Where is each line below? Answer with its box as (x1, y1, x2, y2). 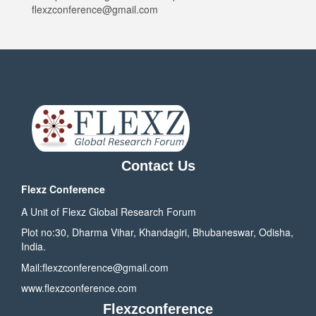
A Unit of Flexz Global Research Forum (21, 204, 196, 219)
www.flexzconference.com (21, 280, 137, 295)
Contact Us (121, 157, 195, 174)
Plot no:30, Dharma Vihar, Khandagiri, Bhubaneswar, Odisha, (21, 225, 293, 240)
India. (21, 239, 46, 254)
